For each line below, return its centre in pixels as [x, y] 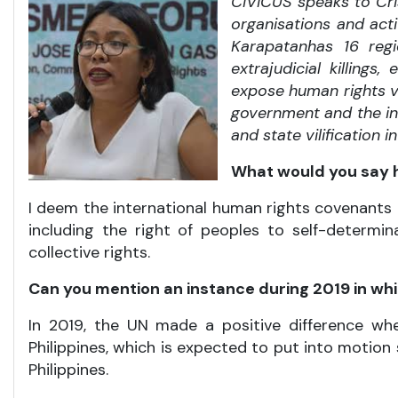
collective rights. [89, 252]
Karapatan [269, 46]
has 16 [333, 46]
